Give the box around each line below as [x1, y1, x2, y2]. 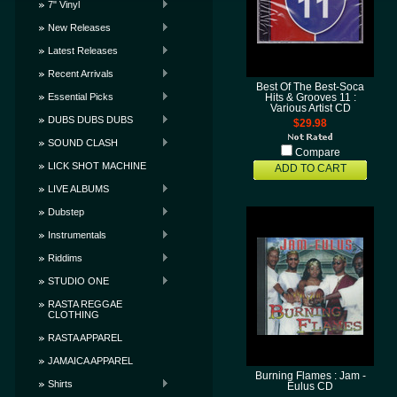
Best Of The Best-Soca [256, 82, 364, 92]
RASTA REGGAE [48, 299, 122, 309]
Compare [294, 147, 340, 158]
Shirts [48, 378, 73, 389]
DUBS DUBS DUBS [48, 114, 133, 125]
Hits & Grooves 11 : [264, 92, 356, 103]
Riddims [48, 253, 82, 263]
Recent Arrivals [48, 68, 113, 79]
